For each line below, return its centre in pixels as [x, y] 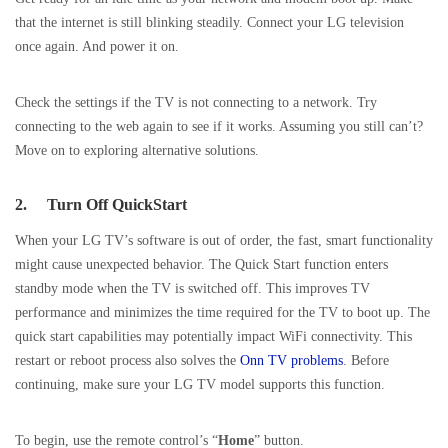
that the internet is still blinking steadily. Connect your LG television [209, 22]
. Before [366, 360]
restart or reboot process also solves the [127, 360]
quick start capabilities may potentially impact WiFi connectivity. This [213, 336]
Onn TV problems [291, 360]
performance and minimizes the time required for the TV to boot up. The [222, 312]
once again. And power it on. [97, 46]
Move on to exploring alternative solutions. [143, 150]
